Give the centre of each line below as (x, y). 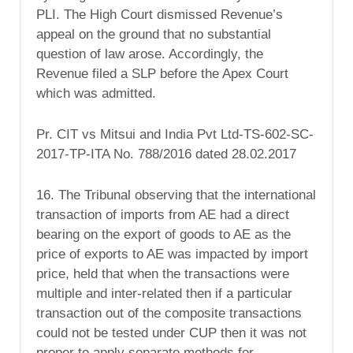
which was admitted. (96, 94)
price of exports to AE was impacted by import (172, 254)
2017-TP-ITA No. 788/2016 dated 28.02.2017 (166, 154)
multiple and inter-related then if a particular (164, 293)
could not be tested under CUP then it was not (171, 333)
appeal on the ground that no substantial (154, 35)
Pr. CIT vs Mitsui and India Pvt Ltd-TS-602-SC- (175, 134)
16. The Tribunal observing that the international (176, 195)
